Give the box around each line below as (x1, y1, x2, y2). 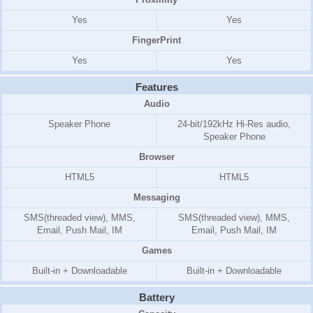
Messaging (133, 192, 180, 203)
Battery (138, 291, 175, 304)
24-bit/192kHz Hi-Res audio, (177, 119, 291, 130)
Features (135, 81, 178, 94)
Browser (138, 152, 175, 163)
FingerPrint (132, 35, 181, 46)
